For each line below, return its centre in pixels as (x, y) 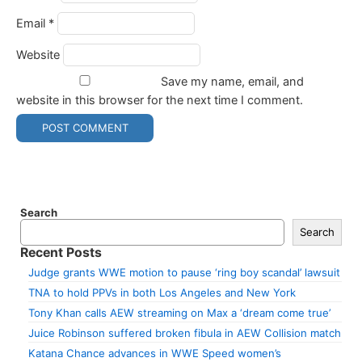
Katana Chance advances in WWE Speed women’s (155, 353)
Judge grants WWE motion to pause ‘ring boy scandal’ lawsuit (184, 272)
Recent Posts (61, 252)
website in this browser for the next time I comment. (160, 100)
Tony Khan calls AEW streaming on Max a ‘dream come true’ (179, 312)
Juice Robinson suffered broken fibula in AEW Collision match (185, 333)
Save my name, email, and (232, 81)
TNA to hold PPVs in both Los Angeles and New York (162, 292)
